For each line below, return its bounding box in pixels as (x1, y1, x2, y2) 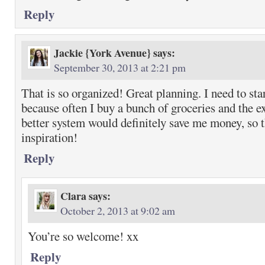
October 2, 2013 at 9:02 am (60, 203, 175, 218)
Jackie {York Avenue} (54, 45, 151, 60)
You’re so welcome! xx (28, 228, 138, 244)
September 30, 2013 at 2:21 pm (54, 60, 186, 75)
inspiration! (21, 129, 77, 146)
